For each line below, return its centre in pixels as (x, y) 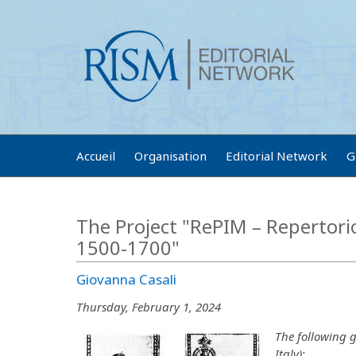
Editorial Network (277, 156)
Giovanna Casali (126, 279)
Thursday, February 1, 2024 (149, 306)
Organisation (170, 156)
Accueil (96, 156)
